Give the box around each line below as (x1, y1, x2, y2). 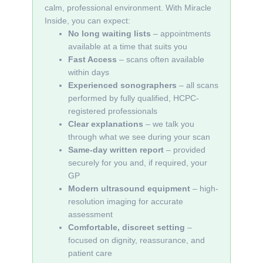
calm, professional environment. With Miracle (45, 3, 211, 12)
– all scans (177, 80, 218, 90)
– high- (190, 184, 218, 193)
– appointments (151, 29, 211, 38)
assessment (68, 210, 113, 219)
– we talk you (143, 119, 194, 129)
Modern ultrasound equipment (68, 184, 190, 193)
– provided (164, 145, 205, 154)
